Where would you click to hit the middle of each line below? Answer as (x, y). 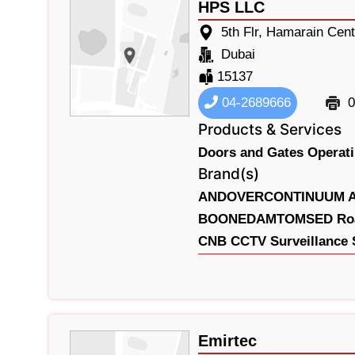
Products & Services (269, 129)
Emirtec (227, 340)
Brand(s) (228, 174)
